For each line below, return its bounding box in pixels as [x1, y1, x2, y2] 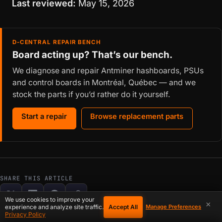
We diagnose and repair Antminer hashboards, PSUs [12, 65, 204, 75]
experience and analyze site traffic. [5, 203, 104, 211]
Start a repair [21, 111, 67, 121]
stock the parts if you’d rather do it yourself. [12, 89, 170, 99]
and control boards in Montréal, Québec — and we [12, 77, 196, 87]
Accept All [109, 203, 138, 211]
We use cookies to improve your [5, 196, 95, 203]
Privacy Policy [5, 211, 46, 218]
